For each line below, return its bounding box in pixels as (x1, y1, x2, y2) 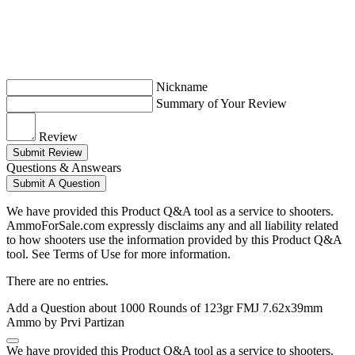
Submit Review (13, 147, 82, 159)
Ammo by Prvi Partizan (6, 315, 124, 330)
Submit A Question (13, 177, 100, 190)
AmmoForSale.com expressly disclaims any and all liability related (6, 219, 338, 233)
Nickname (156, 80, 208, 94)
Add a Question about (6, 301, 120, 315)
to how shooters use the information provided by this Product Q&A (6, 233, 342, 247)
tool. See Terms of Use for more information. (6, 247, 231, 261)
